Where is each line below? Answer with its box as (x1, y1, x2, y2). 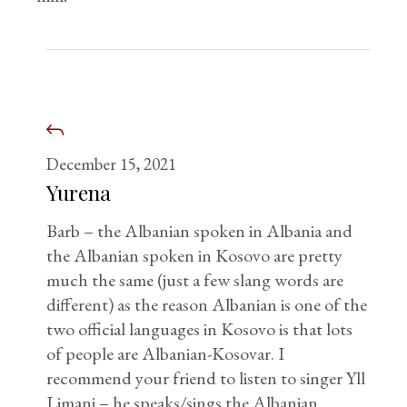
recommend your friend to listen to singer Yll (46, 365, 366, 390)
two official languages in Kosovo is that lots (46, 316, 353, 341)
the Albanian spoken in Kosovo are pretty (46, 243, 343, 267)
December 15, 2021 (46, 152, 177, 175)
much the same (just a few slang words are (46, 267, 344, 292)
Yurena (46, 177, 112, 206)
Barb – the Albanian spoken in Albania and (46, 218, 353, 243)
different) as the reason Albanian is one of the (46, 292, 368, 316)
